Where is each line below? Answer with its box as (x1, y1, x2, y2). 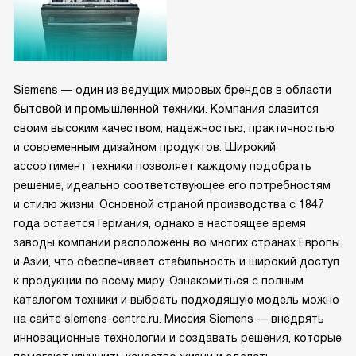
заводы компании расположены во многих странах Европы (14, 236, 340, 250)
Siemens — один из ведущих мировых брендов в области (14, 83, 331, 97)
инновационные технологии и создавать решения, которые (14, 331, 342, 345)
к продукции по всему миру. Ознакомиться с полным (14, 274, 304, 288)
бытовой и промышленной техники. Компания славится (14, 103, 319, 116)
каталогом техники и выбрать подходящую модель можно (14, 293, 339, 307)
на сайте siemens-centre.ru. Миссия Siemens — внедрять (14, 312, 324, 326)
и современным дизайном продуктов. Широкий (14, 141, 276, 154)
